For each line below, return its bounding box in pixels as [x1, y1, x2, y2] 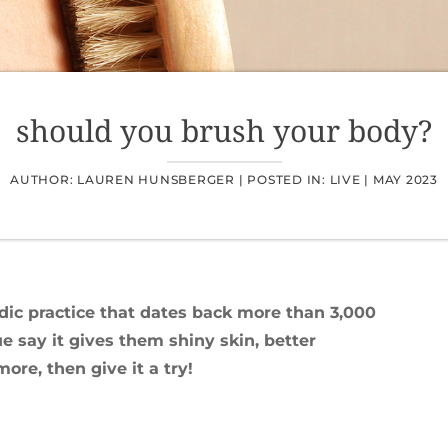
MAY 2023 [372, 172, 438, 187]
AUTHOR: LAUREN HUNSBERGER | [10, 172, 244, 187]
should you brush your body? [16, 110, 432, 151]
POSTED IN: [247, 172, 330, 187]
